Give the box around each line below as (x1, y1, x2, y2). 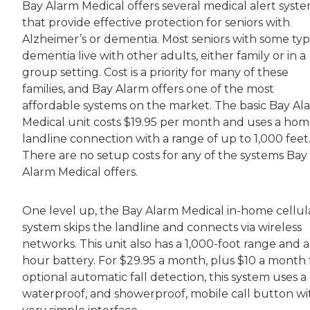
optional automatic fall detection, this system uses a (22, 271, 307, 284)
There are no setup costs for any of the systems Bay (22, 149, 307, 163)
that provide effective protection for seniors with (22, 16, 290, 30)
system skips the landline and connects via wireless (22, 221, 302, 235)
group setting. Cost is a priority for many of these (22, 66, 289, 80)
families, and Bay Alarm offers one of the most (22, 82, 274, 96)
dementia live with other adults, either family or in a (22, 49, 306, 63)
